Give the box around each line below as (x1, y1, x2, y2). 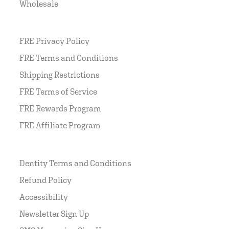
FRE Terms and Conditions (19, 53, 118, 62)
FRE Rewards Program (19, 103, 101, 113)
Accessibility (19, 192, 68, 201)
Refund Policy (19, 175, 72, 185)
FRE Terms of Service (19, 86, 97, 96)
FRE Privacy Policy (19, 36, 89, 45)
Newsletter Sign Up (19, 209, 89, 218)
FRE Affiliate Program (19, 120, 101, 130)
